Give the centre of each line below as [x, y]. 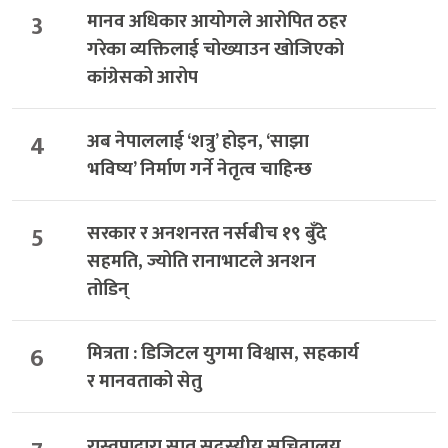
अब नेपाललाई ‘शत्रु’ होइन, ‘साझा [197, 142]
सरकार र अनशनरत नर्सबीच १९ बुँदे [206, 234]
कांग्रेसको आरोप [142, 77]
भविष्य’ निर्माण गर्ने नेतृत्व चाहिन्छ [199, 170]
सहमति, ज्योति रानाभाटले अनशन [201, 262]
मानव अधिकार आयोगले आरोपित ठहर [216, 21]
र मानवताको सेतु [144, 382]
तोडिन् [107, 290]
